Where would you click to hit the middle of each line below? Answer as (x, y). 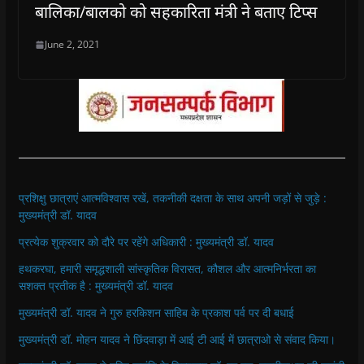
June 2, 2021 (72, 45)
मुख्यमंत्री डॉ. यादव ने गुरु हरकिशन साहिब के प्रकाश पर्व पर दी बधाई (156, 313)
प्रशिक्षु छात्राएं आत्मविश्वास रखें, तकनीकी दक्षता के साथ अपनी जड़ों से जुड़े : (172, 198)
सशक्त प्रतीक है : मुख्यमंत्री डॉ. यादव (95, 286)
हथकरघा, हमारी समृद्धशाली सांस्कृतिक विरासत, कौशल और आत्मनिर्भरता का (167, 269)
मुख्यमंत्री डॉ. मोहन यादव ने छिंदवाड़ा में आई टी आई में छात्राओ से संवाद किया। (177, 340)
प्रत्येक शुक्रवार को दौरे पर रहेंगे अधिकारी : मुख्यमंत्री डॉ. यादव (146, 242)
